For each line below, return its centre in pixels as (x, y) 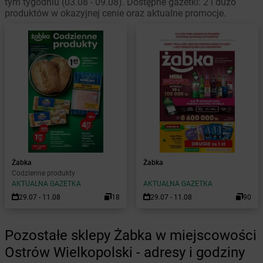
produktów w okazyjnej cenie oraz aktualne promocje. (115, 13)
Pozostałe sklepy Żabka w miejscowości (131, 235)
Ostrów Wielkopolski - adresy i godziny (125, 252)
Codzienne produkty (43, 173)
